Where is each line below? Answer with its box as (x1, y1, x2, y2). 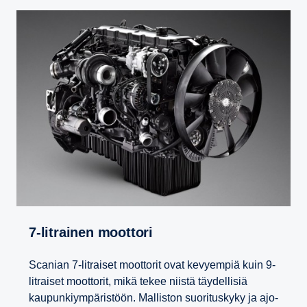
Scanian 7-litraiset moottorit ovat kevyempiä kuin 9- (29, 259, 275, 271)
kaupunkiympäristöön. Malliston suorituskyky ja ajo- (29, 292, 278, 304)
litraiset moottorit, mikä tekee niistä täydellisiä (29, 275, 247, 288)
